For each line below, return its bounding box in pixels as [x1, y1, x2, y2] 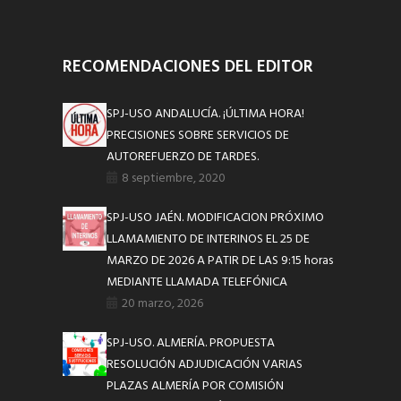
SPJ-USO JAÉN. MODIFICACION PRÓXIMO [107, 207, 325, 228]
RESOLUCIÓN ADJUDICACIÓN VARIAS [107, 354, 303, 375]
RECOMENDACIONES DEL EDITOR [63, 53, 313, 81]
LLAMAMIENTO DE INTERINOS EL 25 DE [107, 228, 311, 250]
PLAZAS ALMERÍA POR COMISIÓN [107, 375, 285, 397]
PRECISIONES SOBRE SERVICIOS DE [107, 124, 290, 146]
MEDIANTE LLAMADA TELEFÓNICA [107, 271, 288, 293]
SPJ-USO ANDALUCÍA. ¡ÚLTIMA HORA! [107, 103, 305, 124]
